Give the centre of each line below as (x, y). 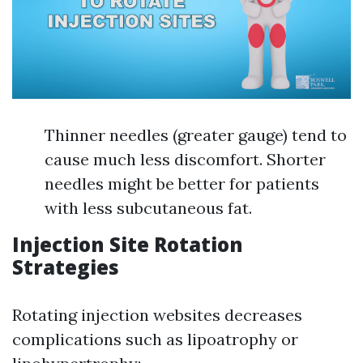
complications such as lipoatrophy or (155, 340)
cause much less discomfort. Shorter (185, 160)
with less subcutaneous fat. (148, 208)
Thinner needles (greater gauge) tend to (196, 135)
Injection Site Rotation (128, 245)
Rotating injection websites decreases (157, 315)
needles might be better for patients (182, 184)
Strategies (66, 267)
